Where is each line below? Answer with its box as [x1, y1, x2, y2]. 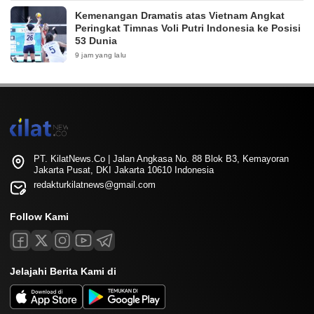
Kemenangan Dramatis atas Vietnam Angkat [75, 10, 285, 21]
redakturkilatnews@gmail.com [34, 179, 156, 190]
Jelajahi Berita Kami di [10, 266, 116, 277]
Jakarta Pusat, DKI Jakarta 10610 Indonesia [34, 165, 214, 175]
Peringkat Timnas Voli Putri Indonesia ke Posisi [75, 22, 301, 34]
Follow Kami [10, 211, 69, 222]
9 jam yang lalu [75, 51, 126, 59]
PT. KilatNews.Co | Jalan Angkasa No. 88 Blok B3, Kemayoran [34, 153, 289, 164]
